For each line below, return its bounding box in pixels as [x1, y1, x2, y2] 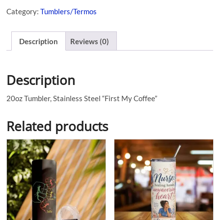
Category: [6, 7, 41, 16]
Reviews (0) [70, 36, 110, 46]
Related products [6, 117, 109, 136]
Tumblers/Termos [40, 7, 97, 16]
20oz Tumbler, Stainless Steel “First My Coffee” [6, 94, 158, 103]
